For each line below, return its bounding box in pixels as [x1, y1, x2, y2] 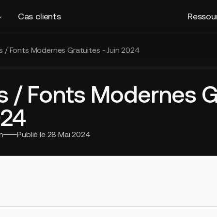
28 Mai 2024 [47, 130, 91, 139]
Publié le [17, 130, 47, 139]
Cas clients [17, 11, 61, 21]
